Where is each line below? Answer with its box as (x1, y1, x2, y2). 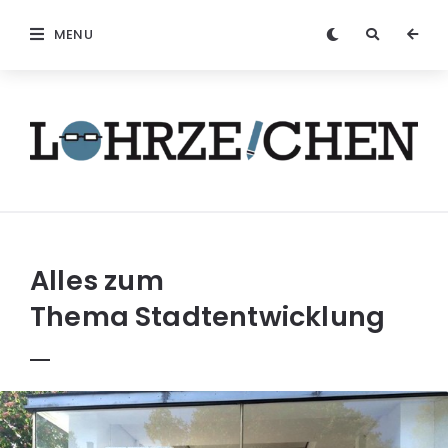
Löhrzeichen (29, 158, 151, 187)
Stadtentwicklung (135, 298, 386, 336)
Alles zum (30, 262, 164, 300)
